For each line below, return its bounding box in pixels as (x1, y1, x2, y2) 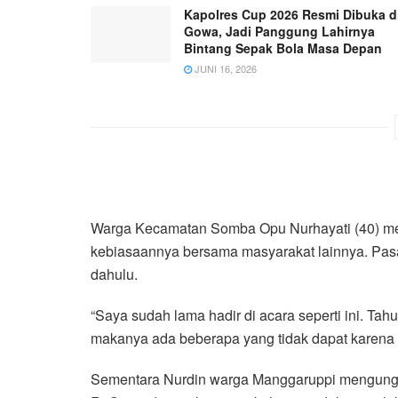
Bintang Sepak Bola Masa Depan (184, 38, 382, 57)
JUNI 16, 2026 (192, 60, 257, 76)
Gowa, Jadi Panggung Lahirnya (184, 21, 375, 40)
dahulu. (91, 264, 138, 285)
